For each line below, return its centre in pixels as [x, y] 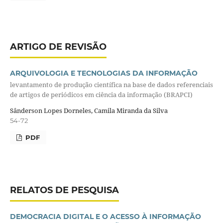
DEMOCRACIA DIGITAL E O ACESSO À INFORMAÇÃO [105, 216]
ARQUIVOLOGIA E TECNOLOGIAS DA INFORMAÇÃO [104, 73]
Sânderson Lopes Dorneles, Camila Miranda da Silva [89, 110]
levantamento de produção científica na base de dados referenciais [111, 85]
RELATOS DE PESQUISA [64, 190]
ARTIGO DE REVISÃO [58, 47]
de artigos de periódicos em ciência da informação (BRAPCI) [101, 95]
